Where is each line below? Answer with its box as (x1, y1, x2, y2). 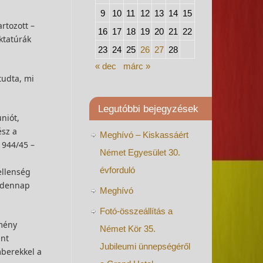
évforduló (100, 165, 135, 175)
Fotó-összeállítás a (100, 206, 173, 216)
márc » (123, 61, 150, 71)
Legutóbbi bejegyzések (98, 103, 198, 114)
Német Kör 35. (100, 224, 156, 234)
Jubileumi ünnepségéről (100, 241, 190, 251)
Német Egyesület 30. (100, 147, 180, 157)
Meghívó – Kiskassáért (100, 130, 188, 140)
